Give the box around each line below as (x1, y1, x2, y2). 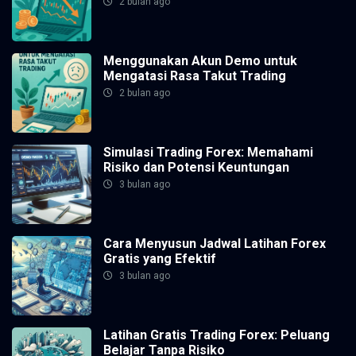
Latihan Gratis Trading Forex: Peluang (103, 327, 330, 342)
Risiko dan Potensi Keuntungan (103, 160, 289, 175)
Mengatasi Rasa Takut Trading (103, 68, 286, 83)
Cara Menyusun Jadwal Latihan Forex (103, 236, 326, 251)
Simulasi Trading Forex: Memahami (103, 145, 313, 160)
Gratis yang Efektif (103, 251, 216, 266)
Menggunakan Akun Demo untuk (103, 53, 297, 68)
